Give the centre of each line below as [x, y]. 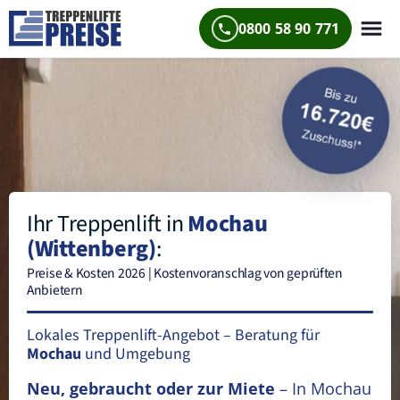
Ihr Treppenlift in [108, 224]
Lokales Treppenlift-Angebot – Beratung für [173, 335]
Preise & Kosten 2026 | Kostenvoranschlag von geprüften [185, 273]
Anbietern [55, 290]
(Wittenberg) [92, 249]
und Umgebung [136, 354]
